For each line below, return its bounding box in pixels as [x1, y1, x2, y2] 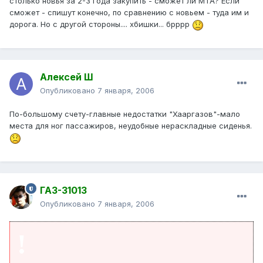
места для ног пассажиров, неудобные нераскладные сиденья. [9, 121, 252, 131]
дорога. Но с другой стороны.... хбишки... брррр [9, 19, 192, 29]
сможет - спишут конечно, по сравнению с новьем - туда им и [9, 8, 249, 18]
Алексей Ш [40, 71, 93, 83]
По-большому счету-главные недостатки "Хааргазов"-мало [9, 109, 240, 119]
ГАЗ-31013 [40, 184, 87, 197]
